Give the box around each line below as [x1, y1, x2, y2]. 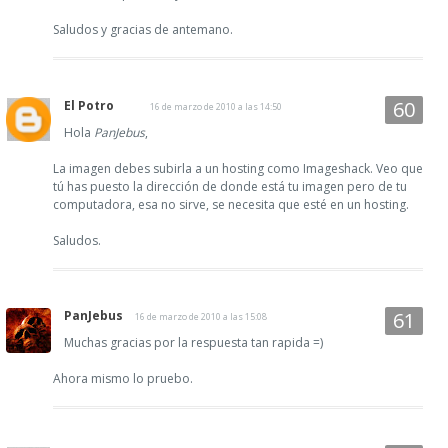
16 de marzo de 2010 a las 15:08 [135, 309, 267, 323]
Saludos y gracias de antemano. [53, 20, 233, 38]
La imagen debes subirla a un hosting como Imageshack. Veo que [53, 159, 423, 177]
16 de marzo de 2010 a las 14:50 [150, 99, 282, 113]
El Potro [64, 96, 114, 114]
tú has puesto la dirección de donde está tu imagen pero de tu [53, 177, 407, 195]
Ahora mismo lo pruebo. [53, 369, 193, 387]
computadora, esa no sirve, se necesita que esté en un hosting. [53, 195, 409, 213]
